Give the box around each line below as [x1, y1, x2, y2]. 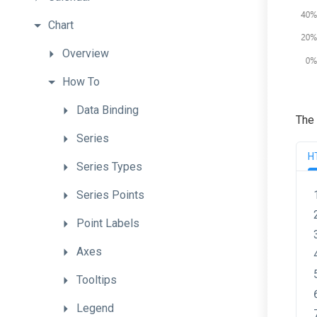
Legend [76, 301, 114, 315]
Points [112, 188, 144, 202]
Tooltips [76, 273, 117, 287]
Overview [62, 47, 109, 60]
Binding [102, 103, 139, 117]
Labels [105, 217, 139, 230]
